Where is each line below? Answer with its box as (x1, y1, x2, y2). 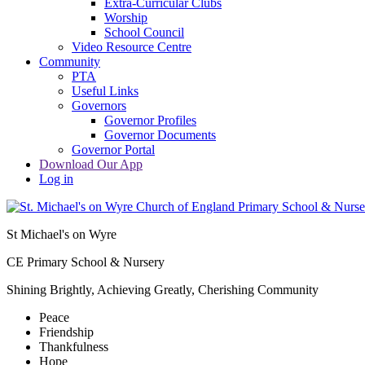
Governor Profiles (104, 113, 196, 128)
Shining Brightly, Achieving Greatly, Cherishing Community (7, 283, 319, 297)
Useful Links (72, 84, 139, 99)
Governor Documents (104, 128, 216, 143)
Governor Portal (72, 143, 155, 157)
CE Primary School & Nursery (7, 255, 165, 270)
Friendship (39, 325, 94, 340)
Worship (104, 11, 147, 25)
